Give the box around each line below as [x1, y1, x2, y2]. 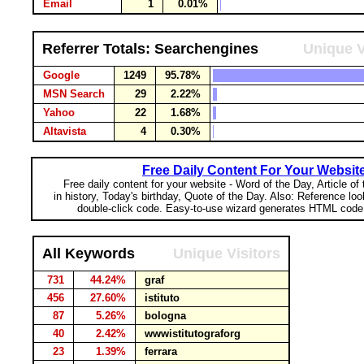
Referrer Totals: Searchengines [42, 41, 258, 57]
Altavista [37, 125, 93, 137]
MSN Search [37, 88, 111, 100]
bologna [138, 310, 193, 322]
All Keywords [42, 245, 135, 262]
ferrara [138, 345, 184, 357]
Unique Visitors [173, 245, 280, 262]
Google [37, 69, 86, 81]
